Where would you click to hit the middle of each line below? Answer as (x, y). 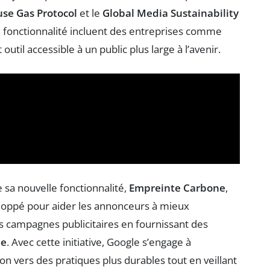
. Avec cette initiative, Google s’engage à (99, 242)
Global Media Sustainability (171, 13)
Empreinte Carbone (177, 188)
